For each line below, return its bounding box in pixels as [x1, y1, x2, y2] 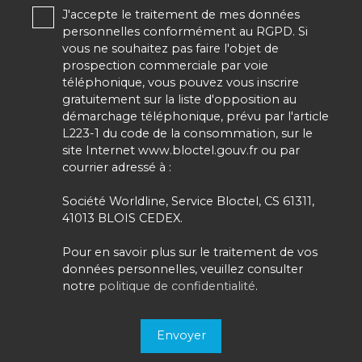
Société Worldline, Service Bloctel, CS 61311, [62, 193, 314, 208]
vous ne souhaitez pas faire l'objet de [62, 40, 279, 56]
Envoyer [156, 328, 206, 343]
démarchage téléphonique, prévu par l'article [62, 108, 329, 124]
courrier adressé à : [62, 159, 171, 175]
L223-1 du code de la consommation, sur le [62, 125, 313, 141]
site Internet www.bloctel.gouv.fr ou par [62, 142, 300, 158]
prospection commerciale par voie [62, 57, 268, 73]
